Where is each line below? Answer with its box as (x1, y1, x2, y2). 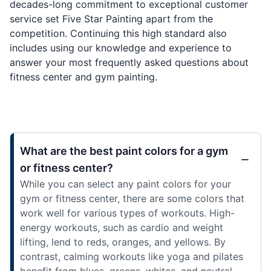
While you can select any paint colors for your (20, 177, 231, 190)
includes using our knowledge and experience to (10, 41, 232, 54)
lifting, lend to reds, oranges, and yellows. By (20, 235, 226, 248)
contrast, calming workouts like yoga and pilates (20, 250, 243, 263)
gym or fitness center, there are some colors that (20, 192, 244, 204)
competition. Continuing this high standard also (10, 27, 227, 39)
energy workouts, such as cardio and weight (20, 221, 223, 233)
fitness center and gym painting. (10, 70, 157, 83)
